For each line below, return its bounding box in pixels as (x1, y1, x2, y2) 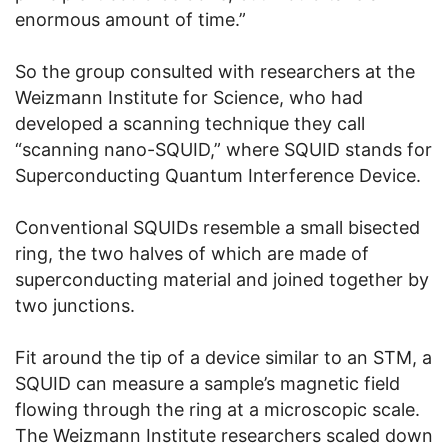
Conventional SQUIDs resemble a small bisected (15, 217, 420, 239)
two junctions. (15, 295, 135, 317)
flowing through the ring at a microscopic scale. (15, 399, 420, 421)
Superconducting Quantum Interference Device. (15, 165, 421, 187)
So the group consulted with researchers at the (15, 61, 415, 83)
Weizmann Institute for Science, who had (15, 87, 363, 109)
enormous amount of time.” (15, 9, 246, 31)
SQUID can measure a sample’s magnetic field (15, 373, 400, 395)
